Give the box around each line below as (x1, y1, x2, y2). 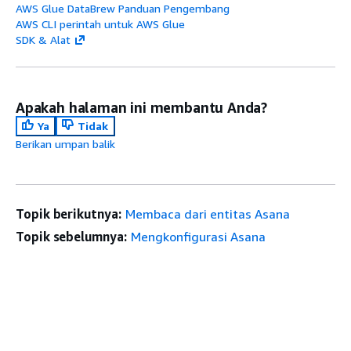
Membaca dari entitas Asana (125, 206, 290, 222)
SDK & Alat (16, 33, 71, 46)
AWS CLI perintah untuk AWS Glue (16, 17, 185, 31)
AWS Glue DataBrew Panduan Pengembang (16, 2, 230, 15)
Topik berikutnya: (16, 206, 121, 222)
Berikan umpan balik (16, 137, 115, 150)
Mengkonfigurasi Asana (130, 229, 266, 244)
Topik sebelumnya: (16, 229, 127, 244)
